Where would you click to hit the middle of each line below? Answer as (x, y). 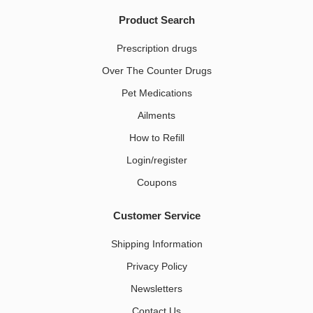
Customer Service (156, 215)
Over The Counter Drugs (156, 70)
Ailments (156, 115)
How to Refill (156, 137)
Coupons (156, 182)
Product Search (156, 20)
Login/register (156, 160)
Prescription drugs (156, 48)
